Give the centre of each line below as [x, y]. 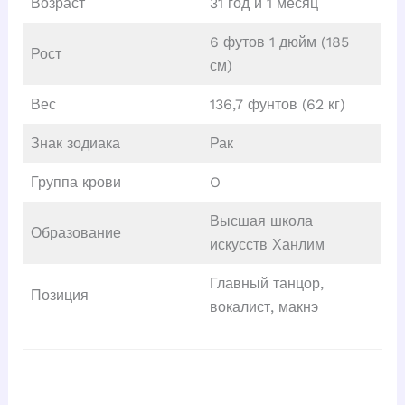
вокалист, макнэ [264, 307]
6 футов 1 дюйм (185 [279, 42]
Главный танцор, [266, 284]
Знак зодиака [75, 144]
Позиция [59, 296]
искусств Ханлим [267, 245]
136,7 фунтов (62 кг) [277, 105]
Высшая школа [261, 221]
